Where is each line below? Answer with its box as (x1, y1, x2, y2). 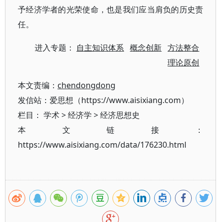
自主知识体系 (76, 42, 124, 53)
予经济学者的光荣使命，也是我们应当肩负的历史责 (18, 5, 204, 14)
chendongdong (57, 80, 115, 91)
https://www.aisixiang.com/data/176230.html (18, 139, 186, 150)
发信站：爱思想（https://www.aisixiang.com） (18, 95, 189, 106)
